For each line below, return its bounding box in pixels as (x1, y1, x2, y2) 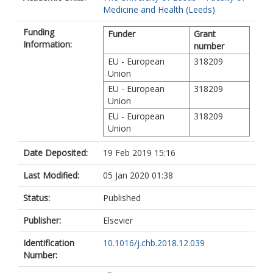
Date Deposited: (23, 147, 88, 158)
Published (103, 192, 141, 204)
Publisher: (23, 214, 61, 226)
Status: (23, 192, 50, 204)
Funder (108, 28, 135, 40)
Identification (23, 237, 74, 249)
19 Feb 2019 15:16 (103, 147, 175, 158)
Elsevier (103, 214, 133, 226)
